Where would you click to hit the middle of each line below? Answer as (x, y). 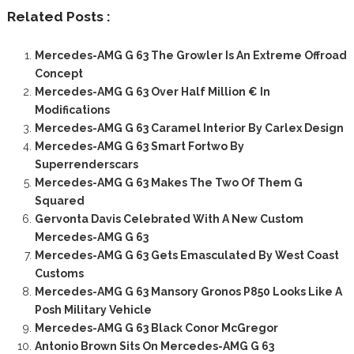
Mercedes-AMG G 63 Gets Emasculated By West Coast (186, 256)
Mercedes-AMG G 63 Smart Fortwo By (139, 147)
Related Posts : (58, 17)
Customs (59, 274)
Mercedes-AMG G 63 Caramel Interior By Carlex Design (189, 128)
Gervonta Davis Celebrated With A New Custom (169, 219)
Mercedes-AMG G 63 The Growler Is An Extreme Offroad (190, 56)
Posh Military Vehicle (93, 310)
